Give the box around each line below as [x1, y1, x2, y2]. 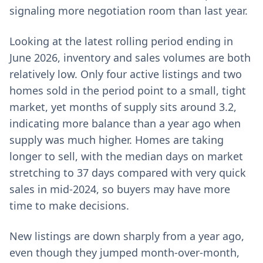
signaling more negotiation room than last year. [9, 4, 248, 18]
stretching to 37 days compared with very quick [9, 166, 246, 180]
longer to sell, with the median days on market [9, 149, 243, 163]
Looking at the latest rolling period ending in [9, 34, 233, 48]
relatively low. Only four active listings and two [9, 67, 242, 81]
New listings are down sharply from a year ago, [9, 229, 244, 243]
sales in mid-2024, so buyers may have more [9, 182, 230, 196]
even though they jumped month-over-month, [9, 245, 240, 259]
